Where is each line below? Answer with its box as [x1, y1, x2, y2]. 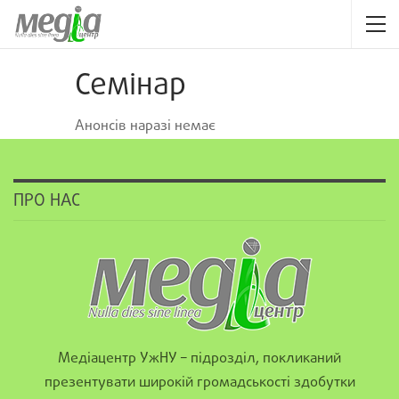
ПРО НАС [13, 189, 80, 214]
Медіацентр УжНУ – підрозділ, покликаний [58, 347, 341, 370]
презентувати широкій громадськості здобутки [44, 371, 355, 394]
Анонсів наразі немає [75, 116, 216, 137]
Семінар [75, 63, 186, 110]
